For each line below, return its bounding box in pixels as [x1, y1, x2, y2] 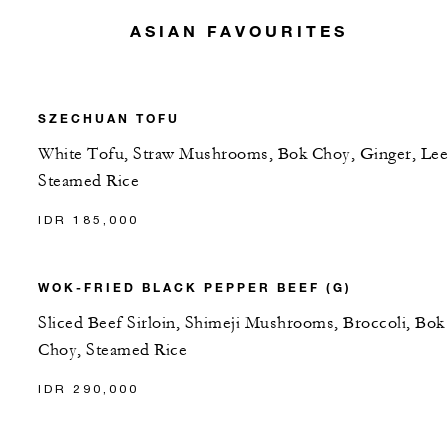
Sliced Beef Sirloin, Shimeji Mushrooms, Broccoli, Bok [38, 312, 445, 333]
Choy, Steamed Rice [38, 339, 187, 360]
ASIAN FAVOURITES [129, 21, 348, 41]
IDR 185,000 [38, 211, 139, 227]
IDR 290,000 [38, 380, 139, 396]
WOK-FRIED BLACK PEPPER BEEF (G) [38, 278, 352, 295]
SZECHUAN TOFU [38, 109, 180, 126]
